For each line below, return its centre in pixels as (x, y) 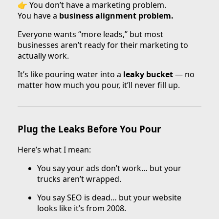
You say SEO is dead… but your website (109, 197)
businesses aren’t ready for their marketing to (103, 45)
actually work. (43, 55)
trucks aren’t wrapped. (79, 179)
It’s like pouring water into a (70, 74)
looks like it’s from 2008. (82, 208)
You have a (38, 15)
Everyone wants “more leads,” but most (90, 34)
